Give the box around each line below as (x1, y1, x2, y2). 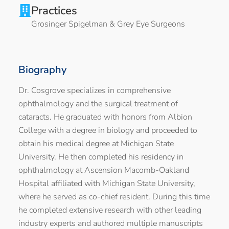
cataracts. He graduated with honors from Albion (18, 111, 192, 123)
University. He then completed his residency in (18, 151, 184, 163)
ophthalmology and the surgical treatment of (18, 98, 178, 109)
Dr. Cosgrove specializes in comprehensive (18, 84, 171, 96)
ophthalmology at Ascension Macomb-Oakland (18, 164, 189, 176)
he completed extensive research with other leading (18, 204, 201, 216)
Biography (18, 62, 66, 77)
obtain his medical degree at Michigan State (18, 138, 174, 149)
